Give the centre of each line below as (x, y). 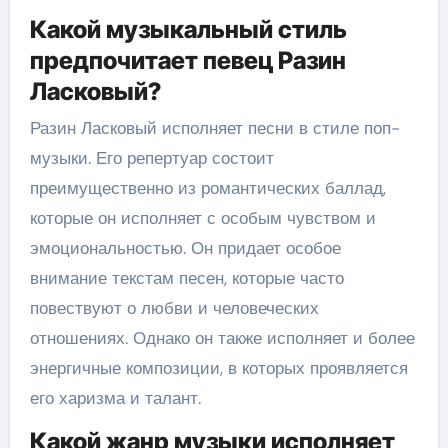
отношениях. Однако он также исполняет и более (222, 338)
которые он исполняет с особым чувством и (202, 218)
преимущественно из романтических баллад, (207, 188)
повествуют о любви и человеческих (174, 308)
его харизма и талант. (115, 398)
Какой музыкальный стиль (188, 29)
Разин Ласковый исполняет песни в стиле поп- (214, 128)
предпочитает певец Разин (187, 60)
